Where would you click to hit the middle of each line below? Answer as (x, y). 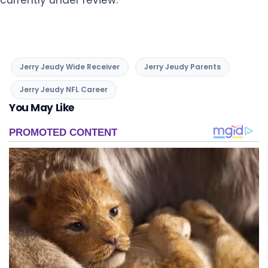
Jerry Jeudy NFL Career (64, 89)
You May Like (42, 107)
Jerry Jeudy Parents (182, 66)
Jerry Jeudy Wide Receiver (70, 66)
